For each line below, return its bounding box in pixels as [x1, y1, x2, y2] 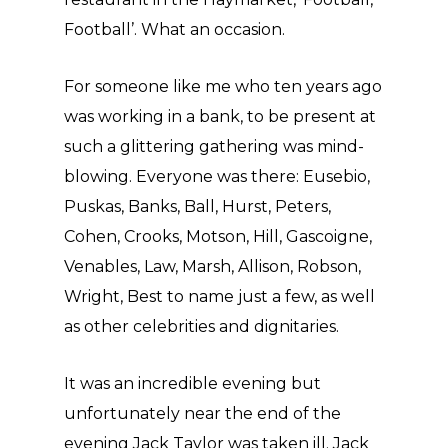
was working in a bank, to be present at [64, 107, 376, 126]
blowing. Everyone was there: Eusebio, [64, 167, 370, 186]
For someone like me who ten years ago [64, 77, 382, 96]
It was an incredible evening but [64, 374, 321, 393]
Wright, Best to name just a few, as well [64, 287, 375, 306]
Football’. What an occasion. [64, 20, 285, 39]
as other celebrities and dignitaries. [64, 317, 339, 336]
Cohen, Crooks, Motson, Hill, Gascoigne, [64, 227, 372, 246]
